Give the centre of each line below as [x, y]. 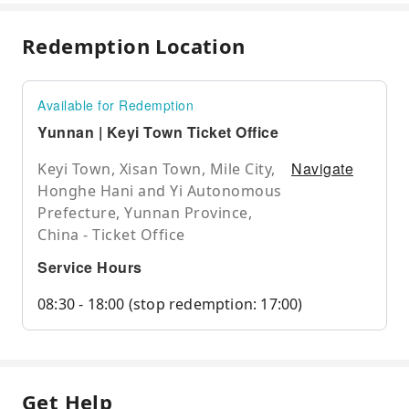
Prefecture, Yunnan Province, [145, 213]
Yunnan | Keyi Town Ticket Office [158, 132]
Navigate [322, 169]
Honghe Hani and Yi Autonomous [160, 191]
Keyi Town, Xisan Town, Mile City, [157, 169]
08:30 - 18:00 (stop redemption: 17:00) [170, 304]
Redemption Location [134, 46]
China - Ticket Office [111, 235]
